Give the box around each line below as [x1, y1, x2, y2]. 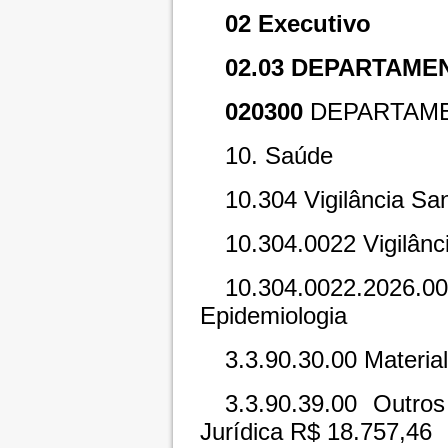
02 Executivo [224, 10, 371, 38]
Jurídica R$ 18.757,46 [199, 418, 432, 446]
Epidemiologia [199, 302, 347, 330]
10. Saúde [224, 142, 333, 170]
